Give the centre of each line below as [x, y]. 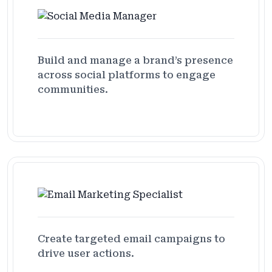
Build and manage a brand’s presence [135, 60]
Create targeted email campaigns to [131, 239]
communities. [73, 89]
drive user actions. [86, 253]
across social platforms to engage [127, 75]
